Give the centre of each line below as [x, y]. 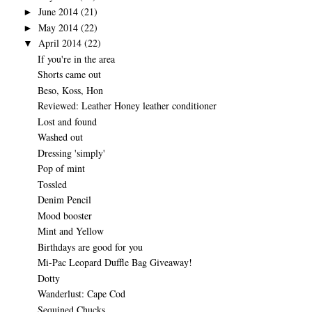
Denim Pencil [64, 200]
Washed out [60, 137]
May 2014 [58, 27]
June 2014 [58, 11]
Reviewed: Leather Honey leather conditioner [127, 106]
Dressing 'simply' [71, 153]
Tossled [52, 184]
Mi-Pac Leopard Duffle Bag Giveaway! [115, 262]
